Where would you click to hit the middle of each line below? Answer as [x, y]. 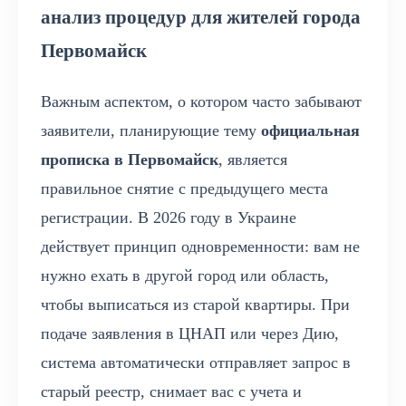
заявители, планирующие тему [151, 131]
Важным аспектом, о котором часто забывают [201, 102]
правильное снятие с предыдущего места [184, 189]
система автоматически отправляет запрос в [196, 363]
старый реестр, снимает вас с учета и [171, 392]
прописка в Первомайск [130, 160]
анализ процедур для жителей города [201, 18]
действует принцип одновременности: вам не [200, 247]
